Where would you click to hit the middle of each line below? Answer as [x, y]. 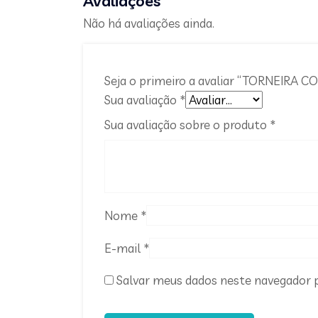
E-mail [124, 248]
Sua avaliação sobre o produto [187, 124]
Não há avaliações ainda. [149, 23]
